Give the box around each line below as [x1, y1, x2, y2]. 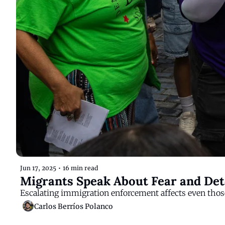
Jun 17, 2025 [20, 164, 56, 172]
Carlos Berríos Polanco [34, 201, 113, 211]
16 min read [63, 164, 98, 172]
